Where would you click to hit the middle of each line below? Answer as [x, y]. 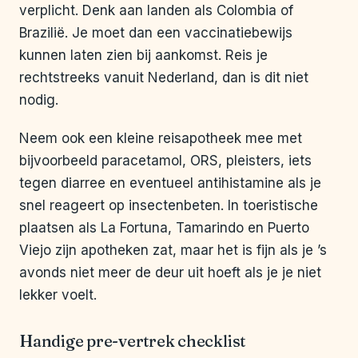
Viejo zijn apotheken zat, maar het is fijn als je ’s [173, 251]
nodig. [39, 100]
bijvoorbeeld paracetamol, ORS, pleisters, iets [165, 161]
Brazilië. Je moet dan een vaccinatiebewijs [156, 33]
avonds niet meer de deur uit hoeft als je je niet [170, 273]
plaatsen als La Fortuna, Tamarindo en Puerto [164, 228]
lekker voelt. [58, 295]
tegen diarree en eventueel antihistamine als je [170, 183]
